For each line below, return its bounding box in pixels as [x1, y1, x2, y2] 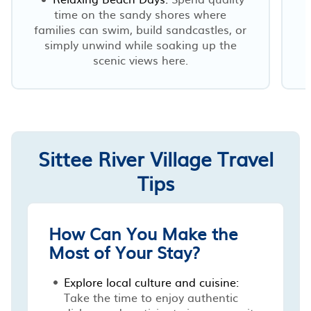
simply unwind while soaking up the [44, 35, 237, 53]
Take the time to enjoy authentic [64, 288, 238, 305]
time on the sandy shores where [54, 5, 227, 22]
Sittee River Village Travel [37, 143, 274, 173]
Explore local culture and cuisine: [64, 273, 239, 290]
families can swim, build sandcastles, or [34, 20, 247, 37]
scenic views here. [92, 51, 188, 68]
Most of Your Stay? [49, 239, 200, 264]
